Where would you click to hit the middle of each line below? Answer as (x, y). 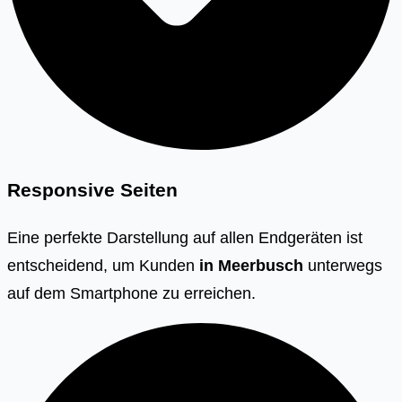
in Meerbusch (251, 266)
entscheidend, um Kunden (103, 266)
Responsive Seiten (92, 190)
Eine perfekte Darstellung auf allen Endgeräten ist (185, 238)
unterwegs (343, 266)
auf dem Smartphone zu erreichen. (131, 293)
